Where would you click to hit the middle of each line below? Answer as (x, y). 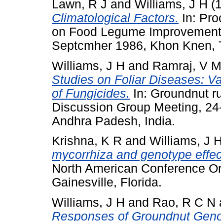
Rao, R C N (184, 203)
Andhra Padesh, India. (113, 121)
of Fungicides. (91, 93)
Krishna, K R (87, 141)
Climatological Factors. (115, 18)
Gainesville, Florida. (107, 183)
